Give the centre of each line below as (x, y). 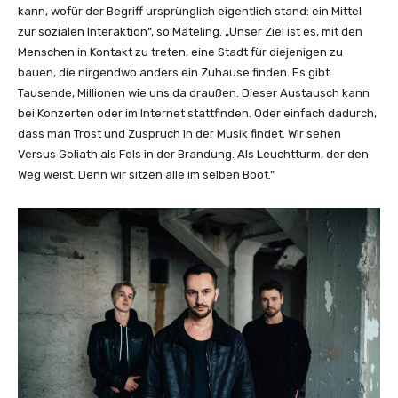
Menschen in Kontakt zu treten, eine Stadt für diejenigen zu (180, 52)
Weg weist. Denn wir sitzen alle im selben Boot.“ (146, 175)
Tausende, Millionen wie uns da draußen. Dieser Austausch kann (194, 93)
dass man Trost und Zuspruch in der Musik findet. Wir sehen (179, 134)
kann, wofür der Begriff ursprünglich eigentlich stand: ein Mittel (190, 12)
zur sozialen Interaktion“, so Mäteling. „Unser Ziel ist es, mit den (190, 32)
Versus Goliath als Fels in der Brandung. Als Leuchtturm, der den (193, 155)
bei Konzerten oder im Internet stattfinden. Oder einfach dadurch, (197, 114)
